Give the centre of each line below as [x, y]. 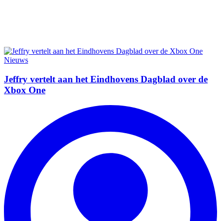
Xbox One [25, 90]
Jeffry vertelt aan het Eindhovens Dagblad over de [106, 79]
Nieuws [16, 60]
